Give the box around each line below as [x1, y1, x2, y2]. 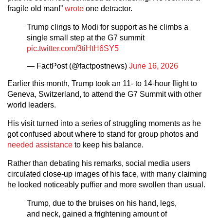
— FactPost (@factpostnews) [27, 61, 129, 70]
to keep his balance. [73, 140, 144, 149]
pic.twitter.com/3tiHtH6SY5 [27, 44, 119, 53]
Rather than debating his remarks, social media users [7, 159, 190, 167]
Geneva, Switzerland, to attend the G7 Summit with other [7, 90, 201, 98]
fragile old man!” [7, 4, 65, 13]
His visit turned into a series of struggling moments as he [7, 119, 201, 127]
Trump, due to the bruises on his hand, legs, [27, 199, 177, 207]
